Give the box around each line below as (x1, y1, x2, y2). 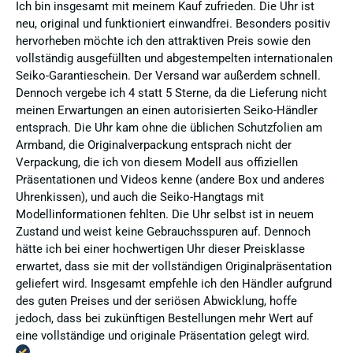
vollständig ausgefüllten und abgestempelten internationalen (16, 51, 333, 66)
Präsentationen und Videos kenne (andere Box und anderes (16, 173, 325, 188)
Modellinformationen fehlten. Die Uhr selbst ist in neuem (16, 207, 314, 222)
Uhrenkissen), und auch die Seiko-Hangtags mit (16, 190, 264, 205)
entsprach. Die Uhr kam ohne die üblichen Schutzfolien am (16, 121, 322, 136)
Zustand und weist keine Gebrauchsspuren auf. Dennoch (16, 225, 310, 240)
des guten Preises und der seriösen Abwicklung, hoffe (16, 294, 297, 309)
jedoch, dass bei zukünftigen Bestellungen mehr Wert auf (16, 311, 313, 326)
